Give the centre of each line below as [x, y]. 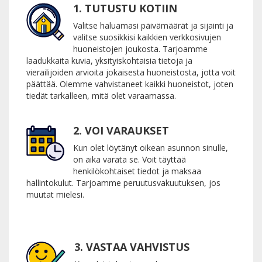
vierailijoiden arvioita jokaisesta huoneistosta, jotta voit [131, 72]
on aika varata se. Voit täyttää [130, 159]
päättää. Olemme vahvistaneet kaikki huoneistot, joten [130, 84]
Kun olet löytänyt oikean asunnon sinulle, [151, 147]
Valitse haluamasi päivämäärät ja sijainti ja [153, 25]
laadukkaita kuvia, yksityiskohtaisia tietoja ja [109, 60]
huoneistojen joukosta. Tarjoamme [140, 49]
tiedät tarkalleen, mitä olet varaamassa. [101, 95]
